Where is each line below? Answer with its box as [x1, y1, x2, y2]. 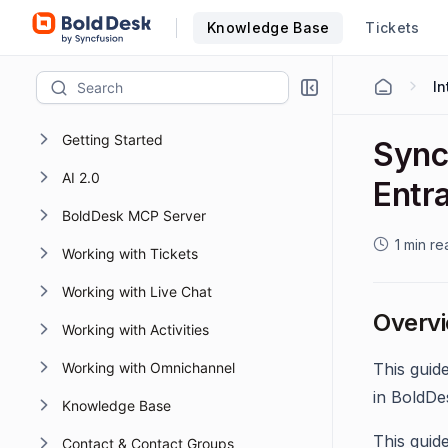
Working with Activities [61, 321, 209, 338]
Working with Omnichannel [61, 359, 235, 376]
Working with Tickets [61, 245, 198, 262]
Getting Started [61, 131, 163, 148]
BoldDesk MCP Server [61, 207, 206, 224]
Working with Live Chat [61, 283, 212, 300]
